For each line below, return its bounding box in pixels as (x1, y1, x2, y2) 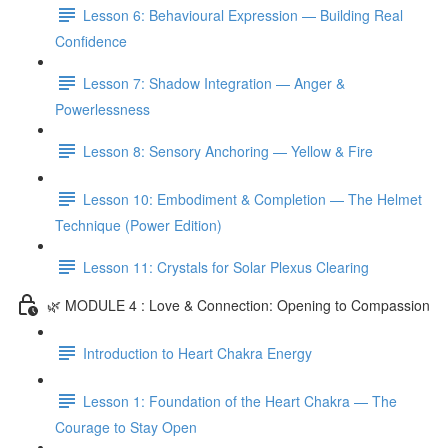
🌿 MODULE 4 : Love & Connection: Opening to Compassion (47, 294, 430, 315)
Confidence (55, 31, 127, 51)
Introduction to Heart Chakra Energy (83, 342, 312, 363)
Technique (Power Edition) (55, 215, 222, 235)
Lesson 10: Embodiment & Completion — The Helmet (83, 188, 422, 209)
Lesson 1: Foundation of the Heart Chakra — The (83, 390, 397, 411)
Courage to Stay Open (55, 417, 197, 437)
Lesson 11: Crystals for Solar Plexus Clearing (83, 256, 369, 277)
